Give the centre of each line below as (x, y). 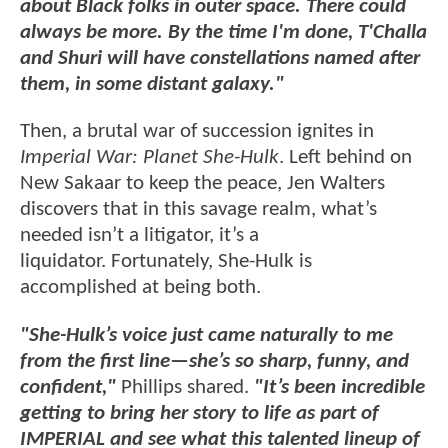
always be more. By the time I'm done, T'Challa (223, 33)
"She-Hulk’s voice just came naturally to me (206, 335)
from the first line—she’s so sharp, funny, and (214, 361)
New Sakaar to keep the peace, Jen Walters (202, 184)
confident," (68, 387)
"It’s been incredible (339, 387)
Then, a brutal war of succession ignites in (197, 132)
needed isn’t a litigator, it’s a (139, 236)
